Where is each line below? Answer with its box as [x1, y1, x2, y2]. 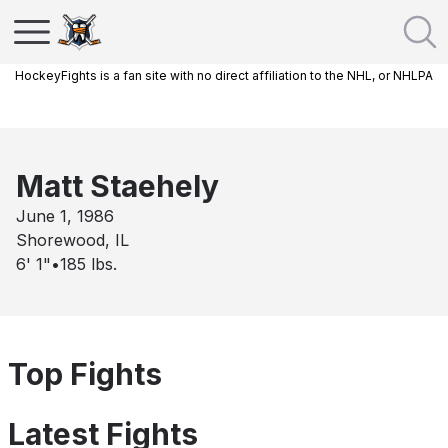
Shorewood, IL [16, 230, 129, 250]
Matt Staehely [16, 168, 219, 204]
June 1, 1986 [16, 206, 114, 226]
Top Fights [8, 356, 162, 392]
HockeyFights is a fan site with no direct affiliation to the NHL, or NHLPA [15, 68, 433, 83]
